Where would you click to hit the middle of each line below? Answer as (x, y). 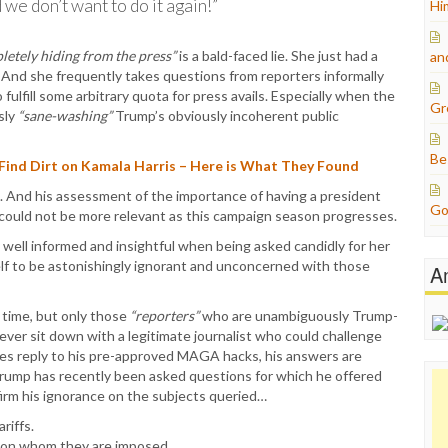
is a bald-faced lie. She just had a (277, 55)
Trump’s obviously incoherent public (225, 115)
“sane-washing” (65, 115)
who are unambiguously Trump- (298, 315)
